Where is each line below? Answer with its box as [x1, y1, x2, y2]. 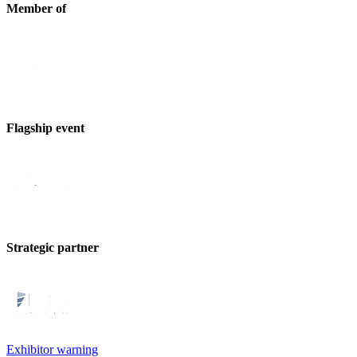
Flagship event [6, 120, 84, 135]
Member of [6, 2, 66, 16]
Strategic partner [6, 240, 99, 254]
